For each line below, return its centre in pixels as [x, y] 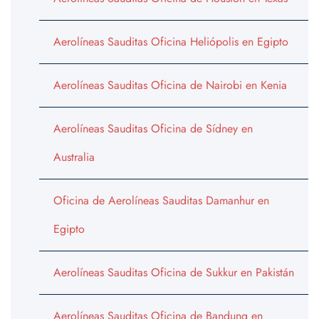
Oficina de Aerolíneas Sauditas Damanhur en [161, 201]
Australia [74, 157]
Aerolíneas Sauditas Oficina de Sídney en [153, 129]
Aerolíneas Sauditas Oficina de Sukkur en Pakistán [174, 273]
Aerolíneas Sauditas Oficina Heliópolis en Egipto [171, 42]
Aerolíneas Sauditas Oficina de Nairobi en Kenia [170, 85]
